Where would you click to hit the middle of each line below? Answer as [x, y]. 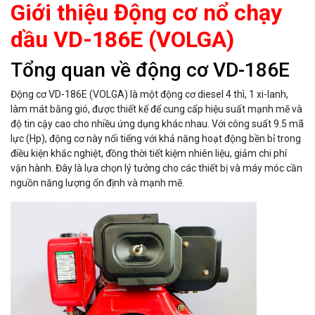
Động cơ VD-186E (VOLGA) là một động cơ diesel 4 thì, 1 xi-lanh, [149, 95]
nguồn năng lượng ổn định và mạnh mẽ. [97, 183]
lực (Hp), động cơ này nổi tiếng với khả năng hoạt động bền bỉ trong [156, 139]
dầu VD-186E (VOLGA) [122, 40]
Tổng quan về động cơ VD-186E [150, 70]
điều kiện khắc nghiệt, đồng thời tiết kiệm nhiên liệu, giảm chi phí [149, 154]
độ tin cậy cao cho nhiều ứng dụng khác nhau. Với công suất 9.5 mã [157, 124]
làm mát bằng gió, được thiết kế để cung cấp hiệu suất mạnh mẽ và [156, 109]
